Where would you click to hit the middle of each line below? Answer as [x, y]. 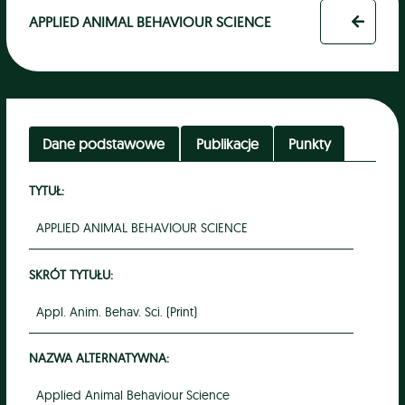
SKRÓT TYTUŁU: [71, 274]
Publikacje [227, 143]
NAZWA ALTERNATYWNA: [99, 358]
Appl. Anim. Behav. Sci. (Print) [116, 311]
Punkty [309, 143]
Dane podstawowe [104, 143]
